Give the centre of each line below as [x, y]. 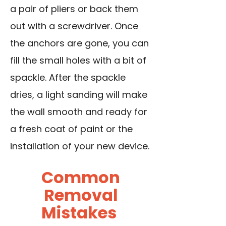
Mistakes [81, 213]
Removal [81, 195]
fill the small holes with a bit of [78, 61]
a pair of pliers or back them [74, 9]
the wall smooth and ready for [79, 112]
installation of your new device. [80, 146]
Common [81, 178]
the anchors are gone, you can [79, 43]
